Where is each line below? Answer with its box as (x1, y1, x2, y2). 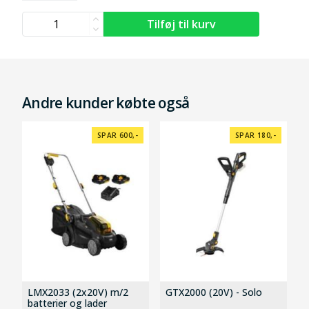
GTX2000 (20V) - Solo (166, 285, 262, 299)
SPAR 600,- (97, 130, 138, 140)
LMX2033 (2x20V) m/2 (28, 285, 128, 299)
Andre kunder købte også (22, 92, 190, 112)
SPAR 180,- (235, 130, 276, 140)
